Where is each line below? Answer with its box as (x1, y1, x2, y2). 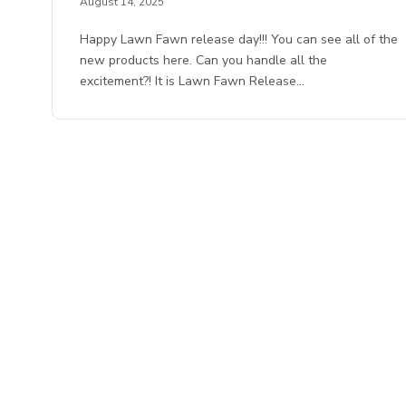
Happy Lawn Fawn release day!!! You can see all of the (80, 31, 399, 49)
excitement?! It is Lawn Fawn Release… (80, 72, 305, 91)
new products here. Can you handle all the (80, 52, 328, 70)
